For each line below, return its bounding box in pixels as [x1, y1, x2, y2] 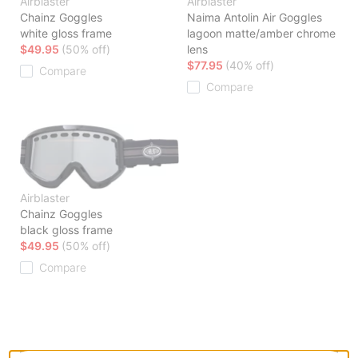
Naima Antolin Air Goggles [187, 10, 322, 25]
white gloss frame [20, 26, 112, 41]
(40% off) [225, 58, 274, 73]
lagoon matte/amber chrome [187, 26, 336, 41]
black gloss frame [20, 223, 113, 237]
